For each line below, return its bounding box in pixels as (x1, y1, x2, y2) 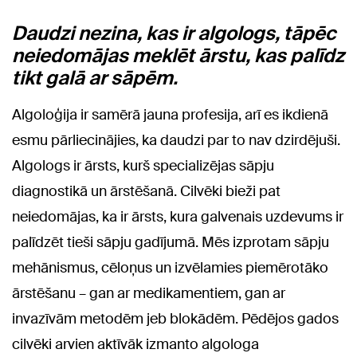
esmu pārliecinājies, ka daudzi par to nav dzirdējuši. (12, 131, 340, 151)
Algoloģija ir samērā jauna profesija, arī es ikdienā (12, 105, 328, 125)
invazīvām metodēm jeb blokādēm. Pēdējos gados (12, 309, 339, 329)
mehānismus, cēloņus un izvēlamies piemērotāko (12, 258, 328, 278)
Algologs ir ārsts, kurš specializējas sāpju (12, 156, 274, 176)
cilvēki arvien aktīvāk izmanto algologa (12, 335, 259, 355)
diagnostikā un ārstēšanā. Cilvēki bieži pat (12, 182, 280, 202)
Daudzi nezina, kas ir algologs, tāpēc (12, 21, 336, 46)
